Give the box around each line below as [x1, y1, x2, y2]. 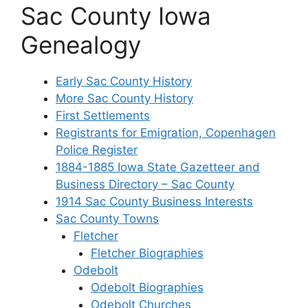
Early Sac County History [56, 74, 192, 89]
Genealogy [21, 30, 141, 60]
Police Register [56, 143, 137, 157]
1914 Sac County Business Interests [56, 195, 253, 209]
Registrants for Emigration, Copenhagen [56, 126, 276, 140]
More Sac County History [56, 91, 193, 106]
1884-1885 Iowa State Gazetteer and [56, 160, 260, 175]
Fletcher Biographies [91, 246, 203, 261]
